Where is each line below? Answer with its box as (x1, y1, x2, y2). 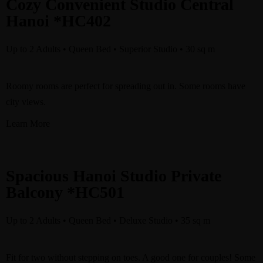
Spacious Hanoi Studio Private (6, 167, 221, 185)
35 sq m (181, 215, 210, 225)
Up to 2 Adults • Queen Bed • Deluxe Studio (6, 215, 175, 225)
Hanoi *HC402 (6, 12, 111, 30)
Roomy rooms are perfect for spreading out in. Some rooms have (6, 81, 245, 91)
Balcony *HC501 (6, 183, 124, 201)
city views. (6, 97, 46, 107)
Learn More (6, 119, 50, 129)
